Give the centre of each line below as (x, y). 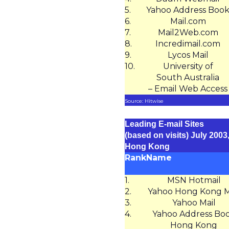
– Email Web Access (188, 89)
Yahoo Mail (194, 203)
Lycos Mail (188, 55)
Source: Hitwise (144, 101)
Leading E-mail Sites (164, 124)
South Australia (188, 77)
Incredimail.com (188, 44)
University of (188, 66)
